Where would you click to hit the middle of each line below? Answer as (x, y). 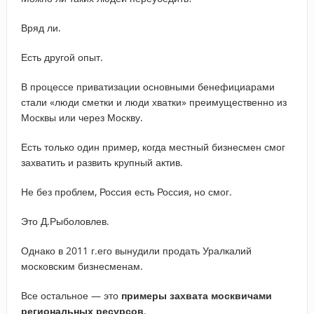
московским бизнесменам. (82, 266)
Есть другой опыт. (62, 57)
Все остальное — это (71, 295)
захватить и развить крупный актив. (102, 162)
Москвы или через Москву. (82, 117)
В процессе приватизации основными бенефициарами (148, 86)
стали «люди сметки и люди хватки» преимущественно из (153, 102)
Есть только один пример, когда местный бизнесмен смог (153, 146)
